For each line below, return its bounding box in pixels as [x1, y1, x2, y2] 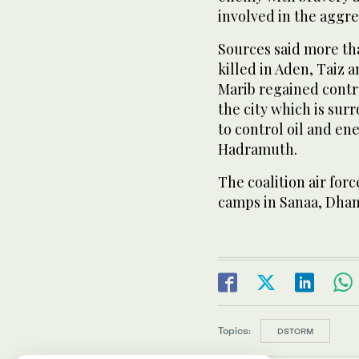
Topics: [218, 324, 251, 337]
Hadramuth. [218, 139, 297, 159]
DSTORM [277, 325, 313, 336]
